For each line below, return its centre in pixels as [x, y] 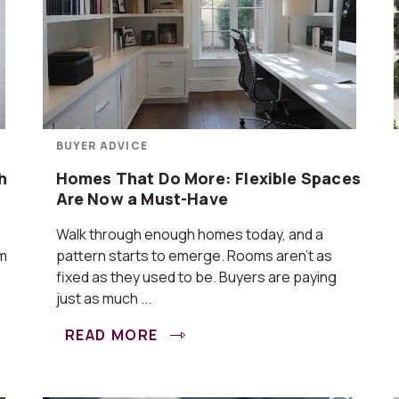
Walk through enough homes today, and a [189, 234]
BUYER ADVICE [102, 146]
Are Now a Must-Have [142, 199]
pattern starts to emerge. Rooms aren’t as [194, 256]
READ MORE [114, 335]
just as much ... [103, 298]
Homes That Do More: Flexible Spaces [208, 178]
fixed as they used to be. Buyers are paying [196, 277]
